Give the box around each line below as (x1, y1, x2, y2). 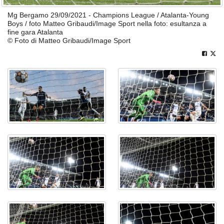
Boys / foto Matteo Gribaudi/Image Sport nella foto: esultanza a (7, 19, 206, 28)
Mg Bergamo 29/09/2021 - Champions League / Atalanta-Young (7, 11, 209, 19)
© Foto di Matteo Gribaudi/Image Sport (7, 36, 130, 45)
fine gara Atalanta (7, 28, 63, 36)
